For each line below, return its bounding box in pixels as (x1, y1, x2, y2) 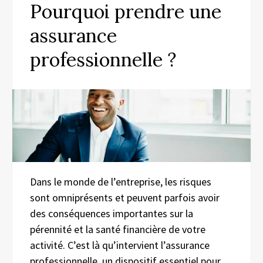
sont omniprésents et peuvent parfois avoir (30, 190, 220, 204)
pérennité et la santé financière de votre (30, 222, 205, 236)
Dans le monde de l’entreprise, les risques (30, 174, 211, 188)
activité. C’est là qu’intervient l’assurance (30, 238, 210, 252)
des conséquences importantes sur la (30, 206, 193, 220)
